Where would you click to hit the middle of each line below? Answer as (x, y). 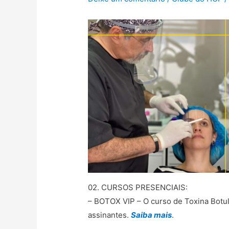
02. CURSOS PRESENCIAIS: (138, 188)
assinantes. (110, 215)
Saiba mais (152, 215)
